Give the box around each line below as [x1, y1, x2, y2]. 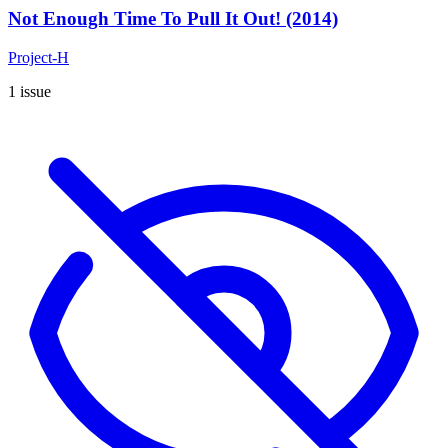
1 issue [8, 82, 51, 100]
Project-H [8, 48, 69, 66]
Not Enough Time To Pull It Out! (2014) [8, 7, 338, 29]
